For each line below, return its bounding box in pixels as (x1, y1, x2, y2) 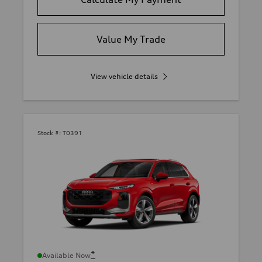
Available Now (42, 250, 91, 260)
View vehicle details (90, 72, 158, 81)
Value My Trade (96, 33, 166, 46)
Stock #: (37, 129, 61, 137)
